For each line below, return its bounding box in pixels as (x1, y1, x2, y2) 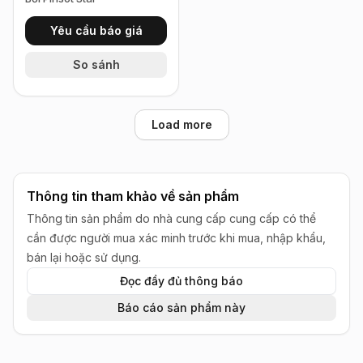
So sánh (72, 57, 120, 71)
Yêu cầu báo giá (49, 23, 143, 37)
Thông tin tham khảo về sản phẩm (27, 187, 239, 204)
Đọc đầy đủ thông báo (120, 273, 243, 288)
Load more (151, 117, 212, 131)
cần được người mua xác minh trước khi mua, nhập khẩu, (27, 230, 326, 245)
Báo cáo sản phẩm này (117, 300, 246, 314)
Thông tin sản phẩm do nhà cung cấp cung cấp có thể (27, 211, 316, 225)
